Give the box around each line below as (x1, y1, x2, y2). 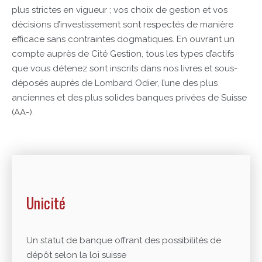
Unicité (26, 191, 65, 214)
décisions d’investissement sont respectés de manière (12, 19, 233, 30)
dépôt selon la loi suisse (26, 249, 126, 260)
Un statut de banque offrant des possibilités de (26, 235, 221, 246)
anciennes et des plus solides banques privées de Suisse (12, 92, 247, 103)
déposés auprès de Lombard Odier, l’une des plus (12, 78, 218, 88)
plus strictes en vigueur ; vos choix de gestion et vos (12, 5, 227, 15)
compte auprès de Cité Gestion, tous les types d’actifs (12, 49, 234, 59)
